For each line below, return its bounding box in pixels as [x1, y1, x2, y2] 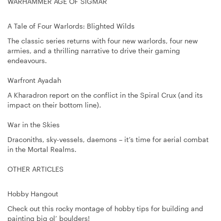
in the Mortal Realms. [7, 145, 76, 153]
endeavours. [7, 56, 47, 65]
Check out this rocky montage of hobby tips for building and [7, 204, 203, 213]
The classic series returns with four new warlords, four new [7, 36, 198, 45]
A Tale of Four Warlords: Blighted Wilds [7, 21, 135, 30]
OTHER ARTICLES [7, 164, 64, 173]
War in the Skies [7, 120, 60, 129]
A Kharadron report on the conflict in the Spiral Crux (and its [7, 90, 203, 99]
